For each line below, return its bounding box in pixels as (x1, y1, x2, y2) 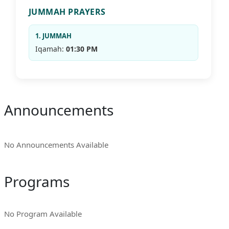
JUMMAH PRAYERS (28, 6, 106, 18)
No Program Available (4, 209, 82, 219)
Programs (4, 172, 70, 192)
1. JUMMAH (35, 31, 72, 41)
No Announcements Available (4, 140, 109, 150)
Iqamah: (35, 44, 66, 54)
